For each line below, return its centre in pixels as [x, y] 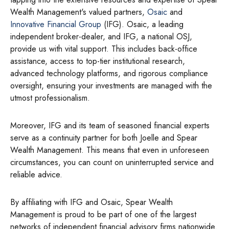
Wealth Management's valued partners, [79, 12]
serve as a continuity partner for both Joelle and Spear [104, 138]
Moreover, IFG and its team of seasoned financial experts [110, 125]
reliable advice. [36, 175]
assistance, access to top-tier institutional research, [98, 61]
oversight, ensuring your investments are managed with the [111, 86]
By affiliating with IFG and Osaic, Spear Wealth [91, 202]
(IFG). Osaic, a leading [142, 24]
